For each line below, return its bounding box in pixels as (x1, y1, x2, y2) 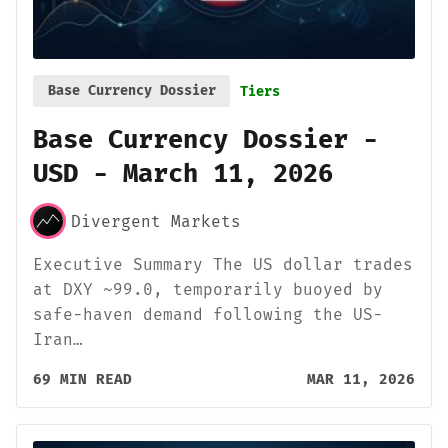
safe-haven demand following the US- (33, 305, 383, 325)
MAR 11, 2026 (307, 371, 415, 389)
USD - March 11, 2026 (33, 157, 333, 189)
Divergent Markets (71, 211, 241, 231)
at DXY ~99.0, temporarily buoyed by (33, 280, 383, 300)
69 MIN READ (33, 371, 132, 389)
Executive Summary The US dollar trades (33, 255, 413, 275)
